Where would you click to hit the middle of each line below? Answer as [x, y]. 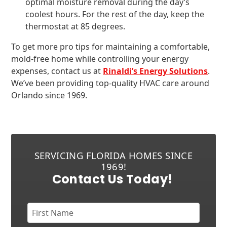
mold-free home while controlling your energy [100, 59]
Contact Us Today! [112, 179]
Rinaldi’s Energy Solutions [156, 71]
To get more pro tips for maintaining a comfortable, [111, 47]
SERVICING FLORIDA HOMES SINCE [113, 155]
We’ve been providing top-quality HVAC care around [110, 83]
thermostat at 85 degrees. [75, 26]
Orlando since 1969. [49, 95]
